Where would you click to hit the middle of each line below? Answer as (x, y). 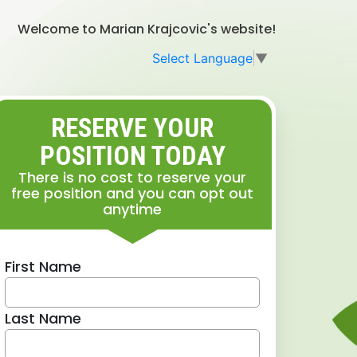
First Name (43, 266)
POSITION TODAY (132, 155)
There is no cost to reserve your (132, 177)
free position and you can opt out (132, 193)
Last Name (43, 318)
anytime (132, 209)
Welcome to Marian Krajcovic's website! (147, 29)
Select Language (202, 58)
